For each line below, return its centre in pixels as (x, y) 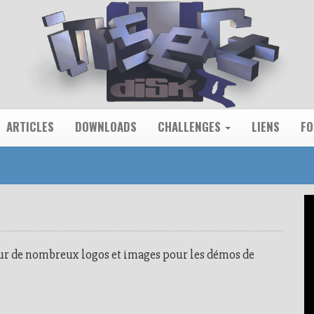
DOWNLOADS (106, 127)
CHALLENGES (191, 127)
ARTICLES (30, 127)
